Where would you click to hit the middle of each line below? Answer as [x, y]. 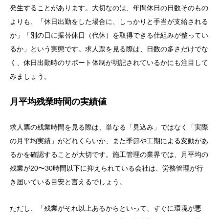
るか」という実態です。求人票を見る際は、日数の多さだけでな [109, 49]
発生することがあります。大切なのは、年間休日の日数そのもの [109, 8]
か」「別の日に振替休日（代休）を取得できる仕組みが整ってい [109, 35]
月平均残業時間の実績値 [58, 102]
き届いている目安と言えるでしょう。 [68, 182]
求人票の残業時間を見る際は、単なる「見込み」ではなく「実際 [109, 127]
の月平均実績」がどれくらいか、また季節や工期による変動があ [109, 141]
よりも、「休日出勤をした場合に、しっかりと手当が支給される [109, 22]
